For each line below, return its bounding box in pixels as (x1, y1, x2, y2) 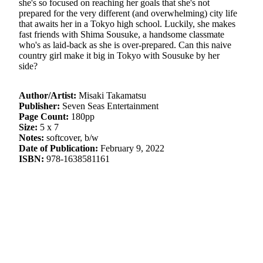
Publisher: (19, 101, 60, 111)
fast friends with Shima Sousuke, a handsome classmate (19, 29, 224, 39)
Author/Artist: (19, 90, 76, 100)
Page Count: (19, 112, 69, 122)
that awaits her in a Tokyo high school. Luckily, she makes (19, 19, 235, 29)
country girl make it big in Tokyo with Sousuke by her (19, 50, 220, 60)
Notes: (19, 133, 44, 143)
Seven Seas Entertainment (60, 101, 159, 111)
